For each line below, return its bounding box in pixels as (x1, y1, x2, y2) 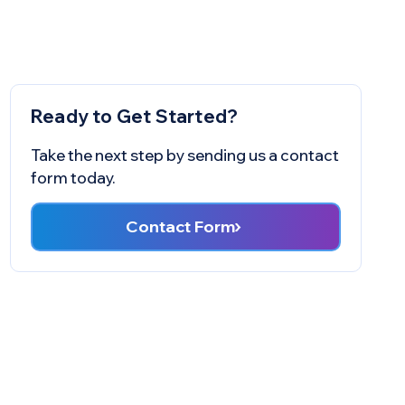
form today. (31, 168, 118, 187)
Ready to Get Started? (31, 105, 239, 127)
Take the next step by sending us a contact (31, 146, 339, 165)
